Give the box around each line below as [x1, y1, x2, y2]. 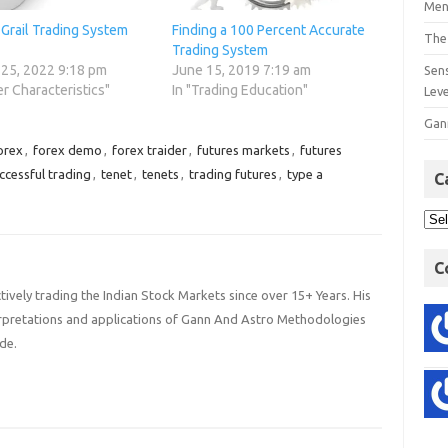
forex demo [32, 143, 102, 158]
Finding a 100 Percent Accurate [171, 22, 365, 39]
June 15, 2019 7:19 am [171, 62, 311, 79]
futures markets [196, 143, 290, 158]
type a [286, 167, 323, 182]
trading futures [188, 167, 277, 182]
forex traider [111, 143, 187, 158]
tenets [141, 167, 179, 182]
